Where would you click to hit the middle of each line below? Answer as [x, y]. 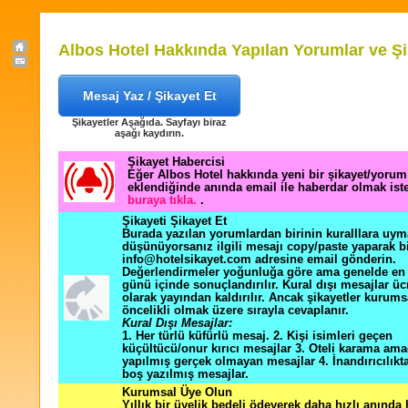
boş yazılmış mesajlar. [185, 374]
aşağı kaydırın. [149, 133]
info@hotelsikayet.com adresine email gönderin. [259, 260]
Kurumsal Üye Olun [177, 393]
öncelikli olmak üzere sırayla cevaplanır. [235, 311]
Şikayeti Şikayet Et [174, 221]
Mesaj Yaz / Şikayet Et [149, 96]
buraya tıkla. [164, 200]
